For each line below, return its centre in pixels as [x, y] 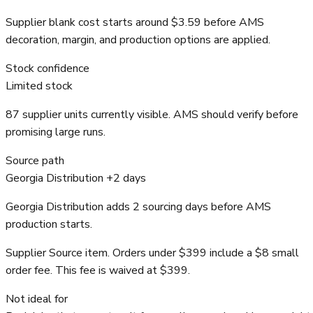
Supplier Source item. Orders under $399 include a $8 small [152, 253]
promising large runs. [56, 132]
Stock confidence [48, 69]
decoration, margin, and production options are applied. [138, 40]
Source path [35, 161]
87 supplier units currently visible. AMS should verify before [152, 115]
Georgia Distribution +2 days [76, 179]
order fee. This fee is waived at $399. [98, 271]
